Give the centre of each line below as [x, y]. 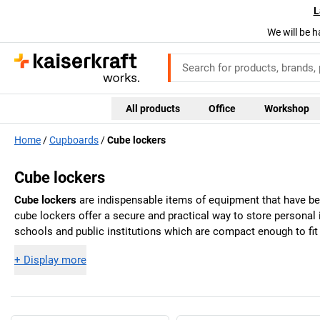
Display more [55, 260]
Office [222, 108]
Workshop [286, 108]
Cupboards [74, 140]
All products [152, 108]
